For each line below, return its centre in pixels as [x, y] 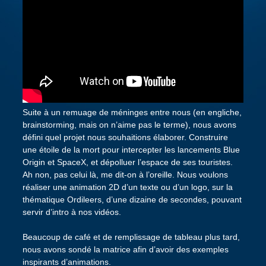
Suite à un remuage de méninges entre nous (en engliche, [132, 112]
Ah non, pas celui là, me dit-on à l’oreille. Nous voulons [125, 174]
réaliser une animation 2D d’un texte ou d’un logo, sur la [127, 187]
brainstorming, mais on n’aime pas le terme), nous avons [129, 124]
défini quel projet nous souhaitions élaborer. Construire [125, 137]
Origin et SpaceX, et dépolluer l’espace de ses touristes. [127, 162]
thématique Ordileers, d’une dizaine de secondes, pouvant [132, 199]
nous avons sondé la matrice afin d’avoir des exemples [125, 249]
